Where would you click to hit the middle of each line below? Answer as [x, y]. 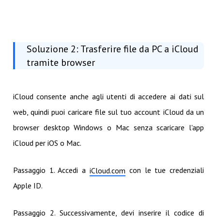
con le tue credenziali [165, 170]
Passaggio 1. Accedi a [51, 170]
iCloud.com [108, 170]
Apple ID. [28, 185]
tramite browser [61, 62]
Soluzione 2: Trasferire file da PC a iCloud [112, 49]
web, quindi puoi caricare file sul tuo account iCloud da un [108, 112]
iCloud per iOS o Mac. [47, 143]
